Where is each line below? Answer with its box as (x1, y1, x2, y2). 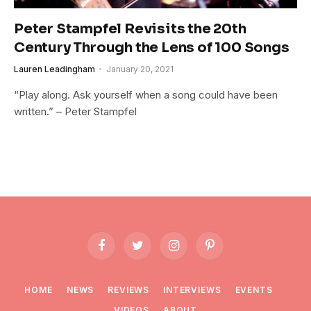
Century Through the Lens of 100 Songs (14, 38, 289, 56)
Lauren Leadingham (14, 63, 95, 74)
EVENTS (235, 284, 273, 295)
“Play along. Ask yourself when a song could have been (14, 87, 278, 101)
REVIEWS (108, 284, 150, 295)
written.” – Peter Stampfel (14, 104, 137, 118)
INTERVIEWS (163, 284, 221, 295)
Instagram (172, 245, 216, 257)
